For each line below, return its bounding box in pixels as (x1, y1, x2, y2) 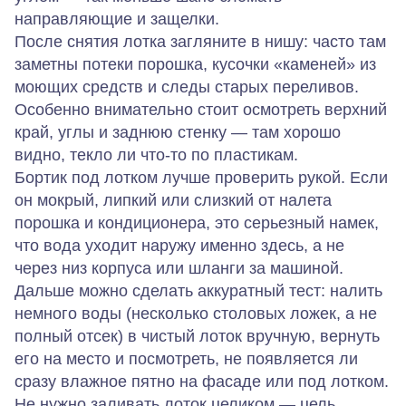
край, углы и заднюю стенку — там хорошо (14, 123, 341, 142)
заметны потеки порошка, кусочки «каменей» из (14, 55, 376, 74)
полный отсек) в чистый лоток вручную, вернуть (14, 327, 380, 346)
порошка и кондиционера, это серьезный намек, (14, 214, 379, 233)
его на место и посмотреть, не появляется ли (14, 350, 358, 369)
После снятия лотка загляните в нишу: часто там (14, 33, 386, 52)
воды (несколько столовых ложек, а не (77, 304, 377, 324)
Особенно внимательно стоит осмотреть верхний (14, 101, 387, 120)
